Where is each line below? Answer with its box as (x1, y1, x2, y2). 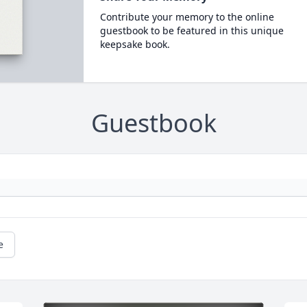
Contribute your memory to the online (99, 10, 274, 23)
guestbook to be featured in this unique (99, 24, 284, 37)
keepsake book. (99, 38, 170, 51)
